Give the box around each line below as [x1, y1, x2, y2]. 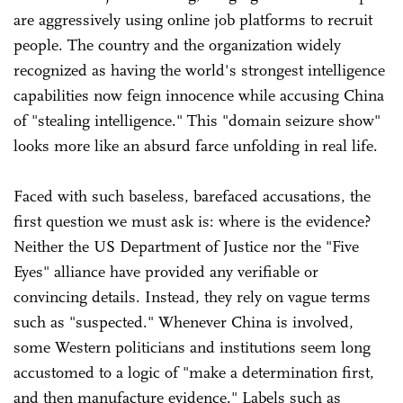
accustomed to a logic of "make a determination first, [13, 362, 374, 382]
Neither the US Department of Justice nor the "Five [13, 236, 359, 256]
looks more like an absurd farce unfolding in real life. [13, 135, 378, 156]
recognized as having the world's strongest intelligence [13, 59, 385, 80]
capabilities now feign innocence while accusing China [13, 85, 384, 105]
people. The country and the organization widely [13, 34, 341, 55]
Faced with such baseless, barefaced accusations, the [13, 185, 371, 206]
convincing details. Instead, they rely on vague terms [13, 286, 371, 307]
